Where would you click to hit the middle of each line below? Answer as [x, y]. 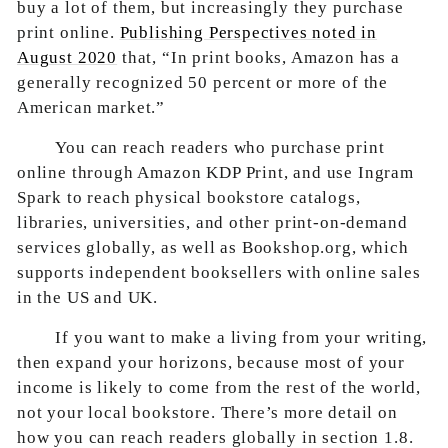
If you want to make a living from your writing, [241, 337]
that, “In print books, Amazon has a [258, 57]
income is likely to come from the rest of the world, [219, 387]
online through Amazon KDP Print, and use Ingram [215, 172]
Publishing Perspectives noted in [248, 32]
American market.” [91, 107]
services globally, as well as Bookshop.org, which [213, 247]
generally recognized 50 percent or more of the [203, 82]
